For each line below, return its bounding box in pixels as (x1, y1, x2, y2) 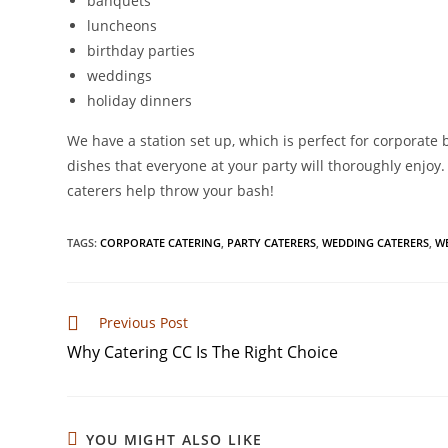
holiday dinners (87, 91, 193, 110)
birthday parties (87, 41, 196, 60)
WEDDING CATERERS (322, 235, 430, 250)
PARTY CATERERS (227, 235, 317, 250)
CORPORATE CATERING (100, 235, 222, 250)
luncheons (87, 16, 158, 35)
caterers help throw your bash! (67, 181, 275, 200)
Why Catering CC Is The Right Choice (67, 341, 339, 363)
